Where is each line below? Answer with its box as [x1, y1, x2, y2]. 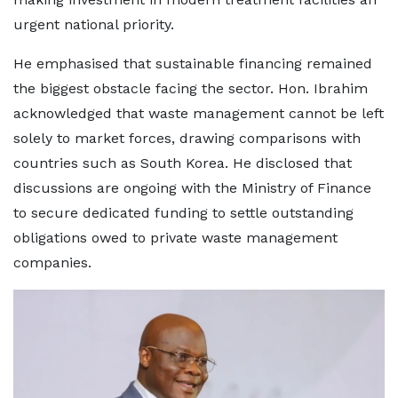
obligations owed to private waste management [13, 228, 338, 246]
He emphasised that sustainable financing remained [13, 54, 372, 72]
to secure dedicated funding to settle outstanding [13, 203, 354, 221]
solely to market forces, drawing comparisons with [13, 129, 361, 147]
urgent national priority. [13, 15, 174, 33]
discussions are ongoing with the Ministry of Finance [13, 179, 371, 196]
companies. [13, 253, 92, 271]
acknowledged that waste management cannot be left [13, 104, 384, 122]
